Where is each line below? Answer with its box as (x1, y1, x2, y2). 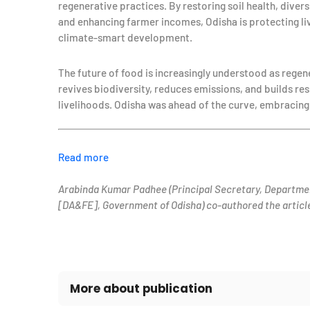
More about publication (69, 280, 212, 297)
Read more (58, 150, 109, 163)
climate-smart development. (58, 30, 192, 44)
